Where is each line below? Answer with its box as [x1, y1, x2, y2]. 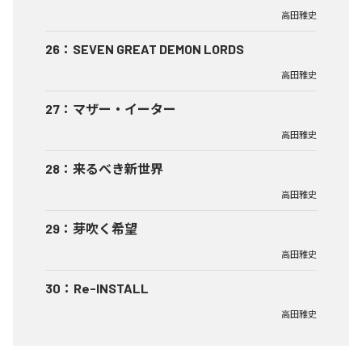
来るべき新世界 [73, 160, 163, 176]
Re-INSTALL [74, 280, 149, 296]
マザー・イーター [73, 100, 176, 116]
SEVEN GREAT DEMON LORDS [73, 40, 244, 57]
